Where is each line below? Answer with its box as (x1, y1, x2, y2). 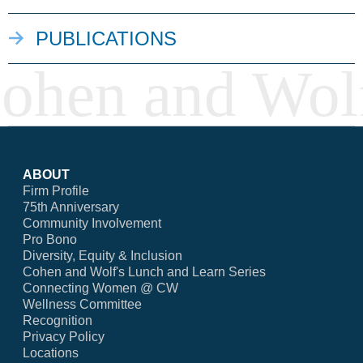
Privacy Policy (23, 330, 105, 344)
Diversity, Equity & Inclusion (23, 249, 182, 263)
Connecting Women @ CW (23, 281, 178, 296)
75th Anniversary (23, 200, 119, 215)
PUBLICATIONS (36, 27, 177, 49)
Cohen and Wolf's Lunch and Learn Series (23, 265, 266, 280)
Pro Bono (23, 233, 77, 247)
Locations (23, 346, 79, 361)
